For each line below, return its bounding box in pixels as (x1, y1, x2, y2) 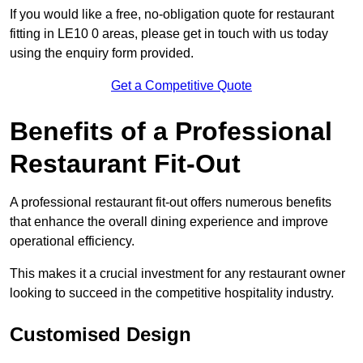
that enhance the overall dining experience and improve (10, 215, 328, 229)
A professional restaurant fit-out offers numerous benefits (10, 195, 331, 210)
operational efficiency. (10, 234, 135, 249)
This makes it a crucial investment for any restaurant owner (10, 267, 345, 281)
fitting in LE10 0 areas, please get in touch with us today (10, 27, 328, 41)
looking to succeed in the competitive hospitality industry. (10, 286, 334, 301)
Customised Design (10, 323, 191, 346)
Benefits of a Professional (10, 117, 332, 147)
